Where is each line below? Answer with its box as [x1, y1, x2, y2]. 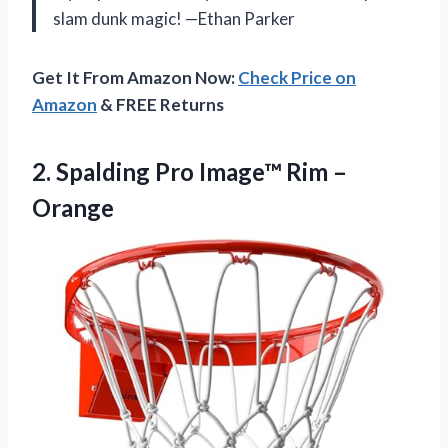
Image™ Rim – [199, 157, 347, 187]
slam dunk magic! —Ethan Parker [53, 8, 295, 30]
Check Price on [238, 67, 356, 89]
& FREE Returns [97, 94, 224, 116]
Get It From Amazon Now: [32, 67, 238, 89]
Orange [32, 193, 114, 223]
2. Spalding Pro [32, 157, 199, 187]
